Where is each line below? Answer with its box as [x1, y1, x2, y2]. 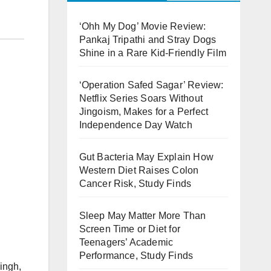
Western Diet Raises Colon [79, 165, 199, 175]
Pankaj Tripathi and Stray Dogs [79, 34, 217, 45]
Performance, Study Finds [79, 250, 194, 261]
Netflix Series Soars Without [79, 93, 203, 103]
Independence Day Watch [79, 120, 192, 130]
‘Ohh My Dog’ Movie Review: [79, 21, 206, 31]
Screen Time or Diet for [79, 224, 181, 234]
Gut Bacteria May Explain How [79, 152, 214, 162]
